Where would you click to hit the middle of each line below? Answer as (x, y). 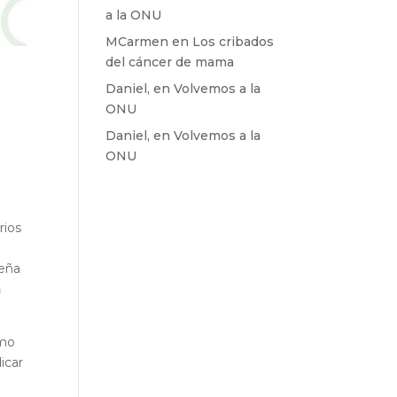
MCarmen (137, 42)
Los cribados (234, 42)
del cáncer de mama (170, 62)
